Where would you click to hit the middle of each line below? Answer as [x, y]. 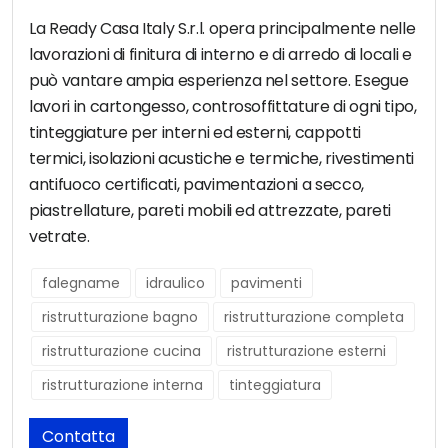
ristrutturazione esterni [306, 351]
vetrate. [59, 237]
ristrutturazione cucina [121, 351]
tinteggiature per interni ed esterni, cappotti [195, 133]
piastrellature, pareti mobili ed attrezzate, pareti [210, 211]
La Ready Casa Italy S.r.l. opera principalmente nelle [222, 29]
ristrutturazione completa [314, 317]
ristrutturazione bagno [120, 317]
